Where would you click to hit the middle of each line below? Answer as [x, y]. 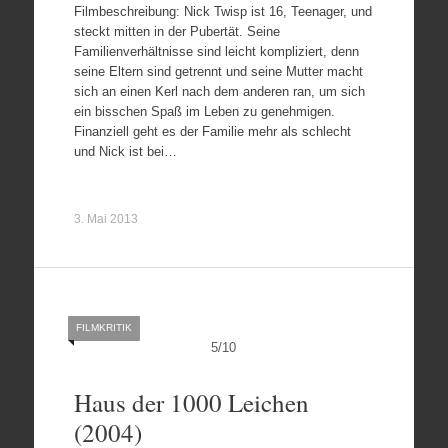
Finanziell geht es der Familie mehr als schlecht [212, 131]
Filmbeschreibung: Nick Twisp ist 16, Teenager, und [222, 11]
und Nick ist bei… [125, 151]
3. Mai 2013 [105, 218]
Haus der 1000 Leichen [191, 402]
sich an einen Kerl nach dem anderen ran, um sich [219, 91]
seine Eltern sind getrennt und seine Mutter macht [218, 71]
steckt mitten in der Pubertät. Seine [176, 31]
